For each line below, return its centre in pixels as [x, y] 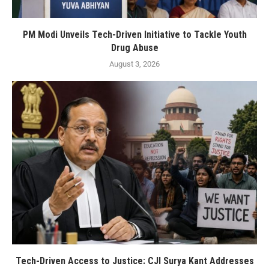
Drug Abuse [134, 47]
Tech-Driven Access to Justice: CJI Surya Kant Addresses [134, 261]
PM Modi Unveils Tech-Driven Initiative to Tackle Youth [134, 34]
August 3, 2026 [134, 64]
